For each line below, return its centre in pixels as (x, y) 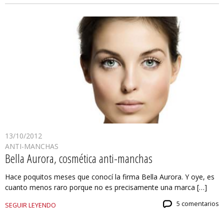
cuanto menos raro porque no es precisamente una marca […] (106, 187)
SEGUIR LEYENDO (30, 205)
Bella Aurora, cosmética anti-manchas (79, 158)
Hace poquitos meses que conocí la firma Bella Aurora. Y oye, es (110, 177)
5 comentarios (198, 204)
